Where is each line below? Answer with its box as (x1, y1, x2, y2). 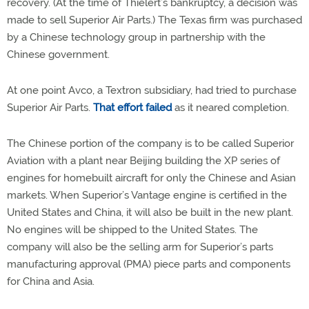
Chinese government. (7, 48, 110, 61)
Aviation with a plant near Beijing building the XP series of (7, 154, 280, 167)
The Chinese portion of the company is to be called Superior (7, 137, 294, 150)
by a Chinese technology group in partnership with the (7, 31, 266, 43)
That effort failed (93, 101, 172, 114)
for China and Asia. (7, 275, 94, 288)
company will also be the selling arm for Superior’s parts (7, 241, 273, 253)
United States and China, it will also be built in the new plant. (7, 206, 293, 219)
